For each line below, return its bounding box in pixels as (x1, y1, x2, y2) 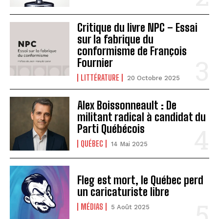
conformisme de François (77, 44, 187, 58)
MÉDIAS (81, 202, 104, 212)
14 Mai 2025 (111, 140, 148, 148)
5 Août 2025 (111, 203, 150, 211)
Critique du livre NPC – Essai (77, 21, 198, 35)
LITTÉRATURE (81, 73, 120, 83)
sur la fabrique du (77, 33, 154, 46)
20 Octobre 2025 (127, 74, 180, 82)
